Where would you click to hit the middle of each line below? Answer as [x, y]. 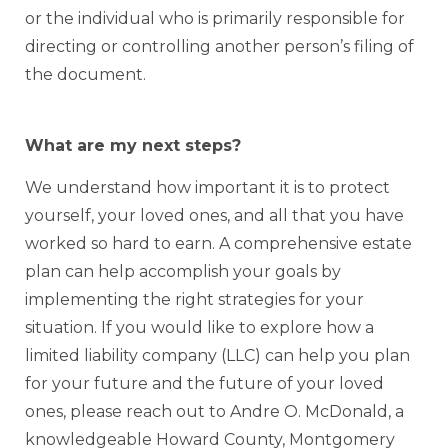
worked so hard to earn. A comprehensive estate [218, 244]
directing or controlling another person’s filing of [219, 47]
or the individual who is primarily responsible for [215, 19]
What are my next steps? [133, 145]
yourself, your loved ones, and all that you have [214, 216]
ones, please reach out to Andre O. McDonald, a [214, 412]
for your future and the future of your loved [204, 384]
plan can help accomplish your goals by [183, 272]
